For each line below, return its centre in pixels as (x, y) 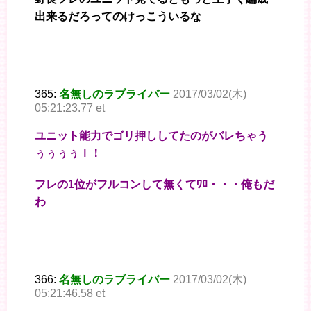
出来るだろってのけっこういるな (118, 17)
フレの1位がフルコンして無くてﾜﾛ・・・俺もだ (154, 185)
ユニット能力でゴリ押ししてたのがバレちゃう (151, 136)
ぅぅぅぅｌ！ (68, 153)
